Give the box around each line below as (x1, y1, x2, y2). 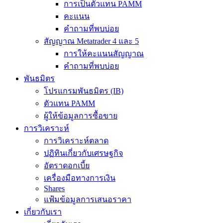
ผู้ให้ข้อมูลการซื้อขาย (44, 111, 117, 120)
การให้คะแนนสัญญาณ (64, 49, 144, 58)
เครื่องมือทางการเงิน (44, 173, 115, 182)
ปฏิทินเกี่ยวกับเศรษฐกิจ (44, 148, 123, 157)
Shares (44, 184, 65, 193)
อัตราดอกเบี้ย (44, 161, 90, 170)
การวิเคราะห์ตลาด (44, 136, 109, 145)
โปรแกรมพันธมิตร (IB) (44, 86, 123, 95)
